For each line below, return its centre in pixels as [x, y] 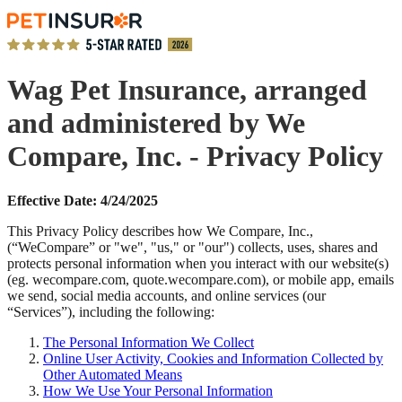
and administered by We [156, 123]
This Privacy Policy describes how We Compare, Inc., [160, 231]
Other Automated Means [113, 374]
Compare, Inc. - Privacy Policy [195, 157]
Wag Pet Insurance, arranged [187, 90]
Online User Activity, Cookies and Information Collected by [213, 358]
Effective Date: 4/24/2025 [83, 200]
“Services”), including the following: [111, 311]
